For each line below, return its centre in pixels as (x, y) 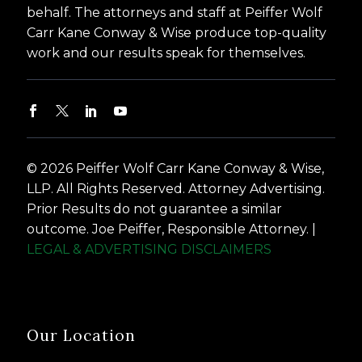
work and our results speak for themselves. (166, 53)
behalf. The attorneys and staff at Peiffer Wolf (175, 12)
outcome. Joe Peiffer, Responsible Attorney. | (172, 229)
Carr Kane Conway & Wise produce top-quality (177, 32)
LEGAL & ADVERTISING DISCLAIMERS (149, 249)
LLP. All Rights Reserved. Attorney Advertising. (176, 188)
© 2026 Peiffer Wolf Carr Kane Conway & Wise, (176, 168)
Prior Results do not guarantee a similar (155, 208)
